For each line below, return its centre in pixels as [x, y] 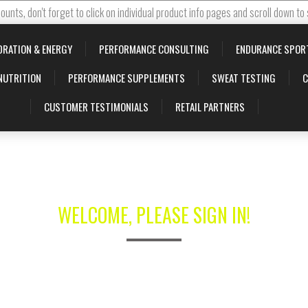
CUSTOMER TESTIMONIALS [96, 107]
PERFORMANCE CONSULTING [154, 49]
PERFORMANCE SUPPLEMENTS [126, 78]
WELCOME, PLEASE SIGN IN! [154, 215]
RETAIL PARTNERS [210, 107]
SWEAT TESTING [243, 78]
